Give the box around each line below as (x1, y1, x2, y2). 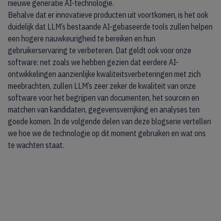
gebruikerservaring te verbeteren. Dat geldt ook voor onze (8, 45, 191, 55)
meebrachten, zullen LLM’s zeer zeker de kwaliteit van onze (8, 81, 196, 91)
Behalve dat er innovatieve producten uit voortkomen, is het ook (8, 10, 208, 20)
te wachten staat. (8, 140, 64, 150)
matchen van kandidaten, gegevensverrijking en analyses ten (8, 105, 200, 114)
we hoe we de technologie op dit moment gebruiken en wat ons (8, 128, 206, 138)
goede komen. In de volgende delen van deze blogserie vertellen (8, 116, 211, 126)
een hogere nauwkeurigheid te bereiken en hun (8, 34, 155, 43)
